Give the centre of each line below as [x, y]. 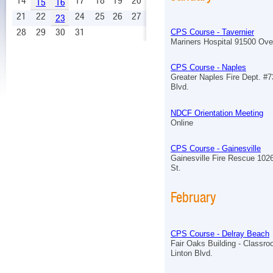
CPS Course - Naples [208, 68]
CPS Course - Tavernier [212, 32]
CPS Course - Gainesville [216, 148]
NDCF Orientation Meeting [217, 113]
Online [182, 122]
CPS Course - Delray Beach [220, 234]
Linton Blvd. [192, 253]
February [193, 197]
